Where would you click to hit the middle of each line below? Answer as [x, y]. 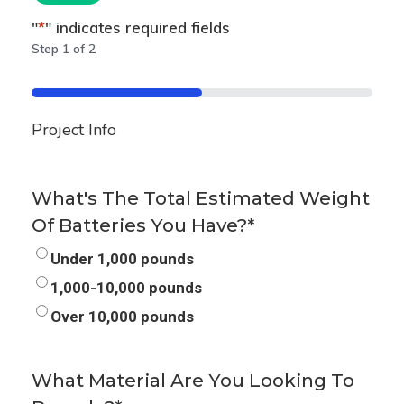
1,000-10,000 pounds [126, 288]
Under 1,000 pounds [122, 259]
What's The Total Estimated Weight [200, 198]
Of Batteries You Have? [139, 225]
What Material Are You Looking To [193, 380]
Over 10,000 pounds [122, 317]
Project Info [73, 130]
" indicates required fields [137, 28]
